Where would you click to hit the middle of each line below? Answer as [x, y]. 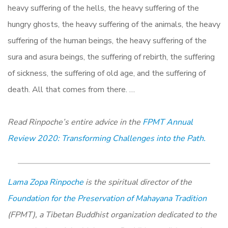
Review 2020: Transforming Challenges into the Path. [107, 139]
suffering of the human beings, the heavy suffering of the [107, 41]
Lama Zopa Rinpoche [46, 182]
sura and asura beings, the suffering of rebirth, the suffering [111, 57]
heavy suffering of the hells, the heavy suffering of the [103, 8]
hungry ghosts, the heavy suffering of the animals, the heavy [114, 25]
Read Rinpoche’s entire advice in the [75, 122]
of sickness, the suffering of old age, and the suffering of [107, 74]
